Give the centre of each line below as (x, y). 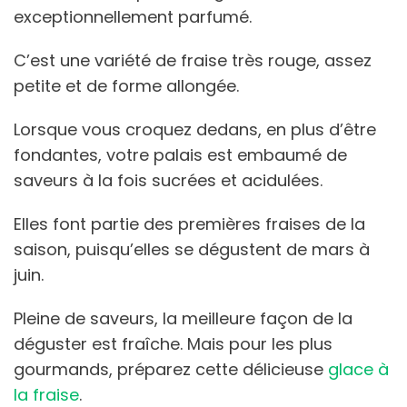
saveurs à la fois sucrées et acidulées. (168, 180)
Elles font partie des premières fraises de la (189, 223)
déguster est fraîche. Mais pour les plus (173, 343)
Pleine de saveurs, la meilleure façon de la (183, 318)
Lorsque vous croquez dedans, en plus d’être (195, 129)
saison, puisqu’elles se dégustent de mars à (192, 249)
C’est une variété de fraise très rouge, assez (193, 60)
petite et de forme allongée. (129, 85)
